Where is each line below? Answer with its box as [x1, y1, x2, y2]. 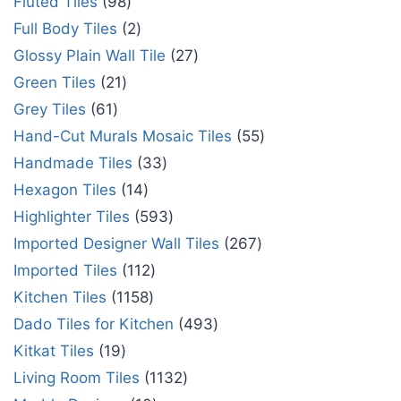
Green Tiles [13, 73, 96, 92]
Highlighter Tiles [13, 208, 130, 226]
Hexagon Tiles [13, 181, 116, 200]
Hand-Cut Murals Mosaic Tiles [13, 127, 232, 146]
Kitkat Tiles [13, 342, 94, 361]
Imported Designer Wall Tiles [13, 235, 219, 253]
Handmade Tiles [13, 154, 132, 173]
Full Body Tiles [13, 20, 117, 38]
